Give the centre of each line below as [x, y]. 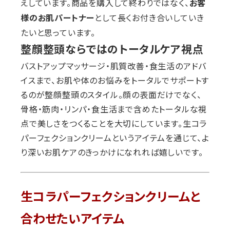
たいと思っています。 [58, 33]
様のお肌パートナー [58, 18]
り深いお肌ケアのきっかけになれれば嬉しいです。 [112, 152]
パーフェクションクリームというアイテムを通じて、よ [115, 138]
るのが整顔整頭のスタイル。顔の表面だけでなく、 [111, 95]
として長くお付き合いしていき [149, 18]
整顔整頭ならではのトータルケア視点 [112, 49]
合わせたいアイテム [72, 219]
